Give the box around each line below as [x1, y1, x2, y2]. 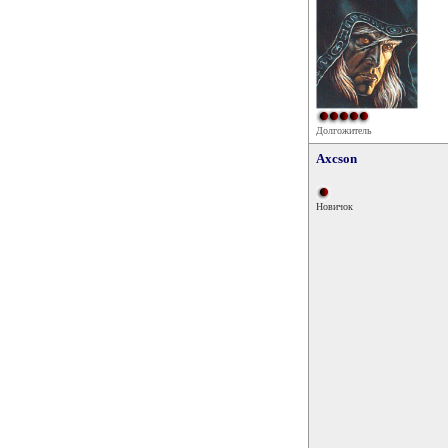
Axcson [316, 151, 357, 166]
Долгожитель [316, 125, 372, 136]
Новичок [316, 201, 353, 212]
